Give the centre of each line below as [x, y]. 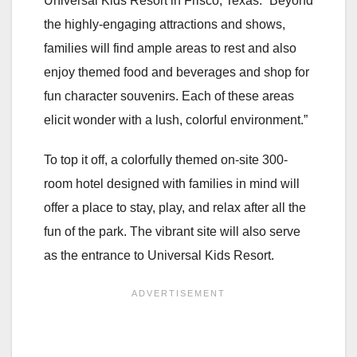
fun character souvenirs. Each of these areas [169, 96]
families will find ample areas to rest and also [170, 48]
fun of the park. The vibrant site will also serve [172, 231]
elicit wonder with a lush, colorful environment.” [176, 120]
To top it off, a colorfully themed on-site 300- [166, 159]
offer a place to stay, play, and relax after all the [175, 207]
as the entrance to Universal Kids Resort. [159, 255]
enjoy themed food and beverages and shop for [177, 72]
